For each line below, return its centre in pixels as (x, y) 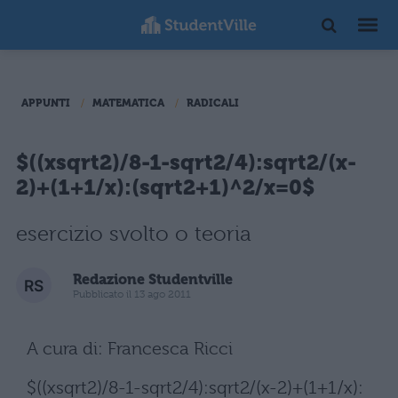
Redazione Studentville (153, 279)
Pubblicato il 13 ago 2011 (132, 294)
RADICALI (213, 103)
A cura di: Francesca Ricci (130, 349)
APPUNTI (46, 103)
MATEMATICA (128, 103)
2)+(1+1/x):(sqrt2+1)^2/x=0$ (165, 187)
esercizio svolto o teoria (134, 234)
